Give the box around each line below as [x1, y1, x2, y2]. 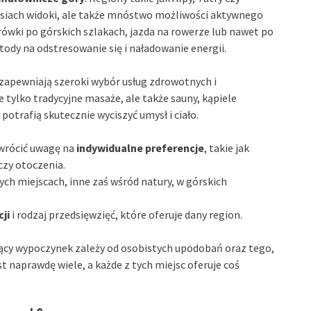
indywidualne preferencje [76, 141, 204, 155]
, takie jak [204, 141, 249, 155]
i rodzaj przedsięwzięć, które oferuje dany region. [10, 208, 242, 222]
